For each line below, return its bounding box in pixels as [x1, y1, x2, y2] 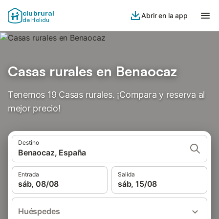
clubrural [22, 9, 55, 17]
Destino [18, 139, 39, 146]
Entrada [18, 171, 39, 178]
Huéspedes [18, 206, 60, 216]
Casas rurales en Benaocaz [8, 63, 177, 80]
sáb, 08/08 [18, 179, 59, 189]
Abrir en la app [141, 11, 188, 20]
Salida [118, 171, 135, 178]
